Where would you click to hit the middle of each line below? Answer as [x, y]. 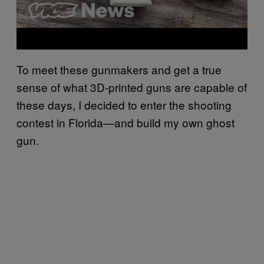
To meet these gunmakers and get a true [119, 69]
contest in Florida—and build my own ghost [126, 122]
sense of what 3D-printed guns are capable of [132, 87]
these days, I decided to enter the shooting [124, 104]
